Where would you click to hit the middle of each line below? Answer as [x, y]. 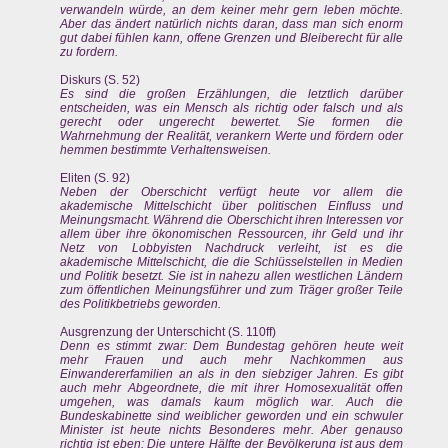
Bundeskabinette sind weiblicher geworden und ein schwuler [232, 416]
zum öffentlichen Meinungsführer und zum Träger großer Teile [232, 290]
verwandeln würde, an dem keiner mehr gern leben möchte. [232, 10]
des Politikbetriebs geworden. [140, 304]
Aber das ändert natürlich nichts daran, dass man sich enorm [232, 24]
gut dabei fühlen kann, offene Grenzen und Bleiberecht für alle [232, 38]
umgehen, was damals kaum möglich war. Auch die [232, 402]
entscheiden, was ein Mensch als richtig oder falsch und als [232, 108]
